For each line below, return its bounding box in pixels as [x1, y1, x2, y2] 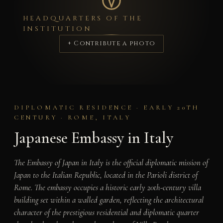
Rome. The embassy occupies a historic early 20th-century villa [13, 182, 201, 193]
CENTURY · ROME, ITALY [13, 113, 131, 122]
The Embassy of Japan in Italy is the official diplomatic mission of [13, 157, 208, 168]
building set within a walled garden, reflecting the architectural [13, 194, 204, 205]
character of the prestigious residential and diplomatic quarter [13, 207, 199, 218]
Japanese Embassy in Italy [13, 127, 173, 147]
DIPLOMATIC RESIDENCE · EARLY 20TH [13, 104, 200, 112]
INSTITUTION [22, 24, 92, 33]
